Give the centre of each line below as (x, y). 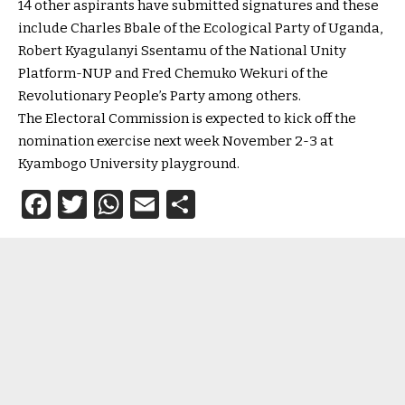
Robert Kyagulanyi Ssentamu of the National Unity (182, 51)
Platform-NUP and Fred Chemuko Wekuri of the (173, 74)
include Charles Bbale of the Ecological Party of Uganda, (200, 28)
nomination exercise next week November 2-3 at (176, 141)
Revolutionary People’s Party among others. (160, 96)
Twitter (137, 205)
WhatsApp (196, 205)
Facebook (115, 205)
